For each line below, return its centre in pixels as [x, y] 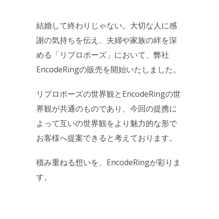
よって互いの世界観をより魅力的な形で [107, 123]
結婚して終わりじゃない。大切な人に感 [107, 25]
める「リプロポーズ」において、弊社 [103, 55]
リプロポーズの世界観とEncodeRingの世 [109, 94]
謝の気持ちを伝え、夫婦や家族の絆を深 [107, 40]
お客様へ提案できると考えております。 [107, 138]
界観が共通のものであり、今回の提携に [107, 108]
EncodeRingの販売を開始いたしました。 [109, 69]
